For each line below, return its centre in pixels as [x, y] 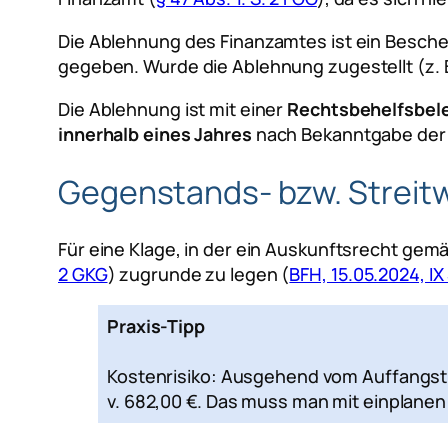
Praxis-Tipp [156, 325]
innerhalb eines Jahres [155, 134]
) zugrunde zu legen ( [198, 273]
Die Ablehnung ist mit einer [173, 109]
